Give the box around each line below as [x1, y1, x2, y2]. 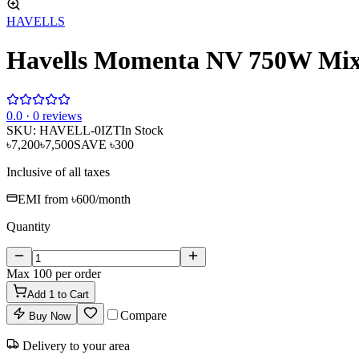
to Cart [54, 288, 89, 301]
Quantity [6, 219, 50, 233]
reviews [39, 108, 82, 123]
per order [52, 266, 101, 280]
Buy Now [26, 309, 71, 322]
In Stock [121, 123, 163, 137]
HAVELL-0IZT [39, 123, 121, 137]
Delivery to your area [19, 338, 130, 353]
